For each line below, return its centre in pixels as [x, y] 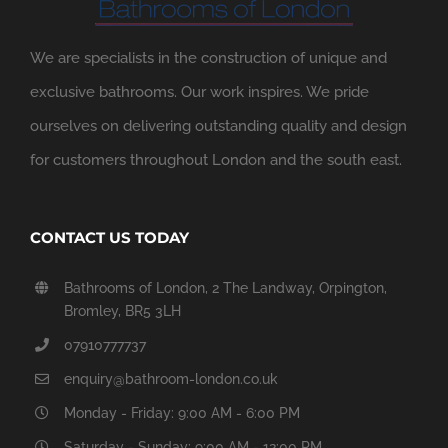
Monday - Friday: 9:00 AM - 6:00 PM [181, 413]
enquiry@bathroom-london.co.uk [170, 379]
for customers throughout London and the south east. [216, 160]
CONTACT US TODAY [109, 238]
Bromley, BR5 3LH [122, 311]
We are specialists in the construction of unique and [208, 58]
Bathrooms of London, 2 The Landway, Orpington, [225, 288]
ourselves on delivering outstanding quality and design [218, 126]
